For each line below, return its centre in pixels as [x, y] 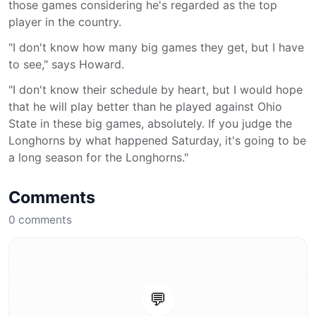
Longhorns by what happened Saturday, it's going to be [157, 140]
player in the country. [65, 22]
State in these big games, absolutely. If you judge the [150, 123]
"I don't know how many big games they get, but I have [156, 47]
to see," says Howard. [68, 64]
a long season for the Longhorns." [98, 157]
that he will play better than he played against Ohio [145, 107]
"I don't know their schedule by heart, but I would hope [156, 90]
